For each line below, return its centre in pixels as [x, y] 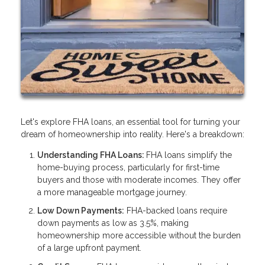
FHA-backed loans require [176, 211]
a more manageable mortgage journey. [112, 192]
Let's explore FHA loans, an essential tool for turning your [130, 122]
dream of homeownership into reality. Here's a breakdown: [132, 134]
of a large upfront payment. [89, 248]
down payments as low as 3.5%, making [113, 223]
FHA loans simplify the [189, 155]
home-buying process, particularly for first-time [128, 167]
